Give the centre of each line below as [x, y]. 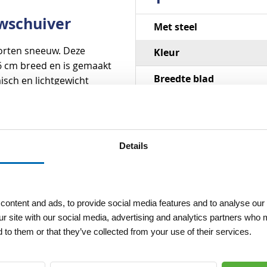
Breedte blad [184, 79]
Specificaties [163, 21]
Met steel [175, 27]
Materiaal [177, 104]
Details [133, 146]
